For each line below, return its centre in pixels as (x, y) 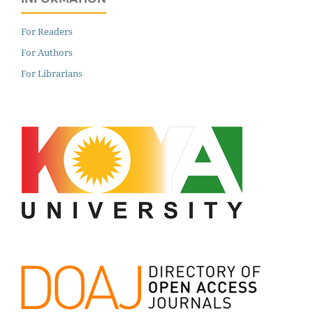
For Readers (47, 31)
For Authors (47, 52)
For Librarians (52, 73)
